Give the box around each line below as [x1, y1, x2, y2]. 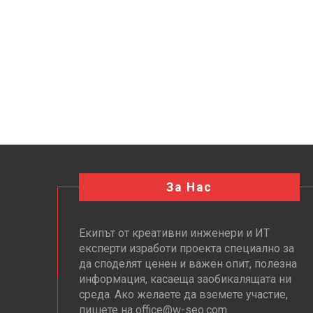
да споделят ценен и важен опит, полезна [79, 256, 297, 270]
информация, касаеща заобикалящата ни [79, 272, 291, 286]
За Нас [166, 180, 212, 194]
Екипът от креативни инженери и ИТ [79, 226, 270, 240]
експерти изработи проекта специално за [79, 241, 294, 255]
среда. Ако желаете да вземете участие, [79, 287, 288, 301]
